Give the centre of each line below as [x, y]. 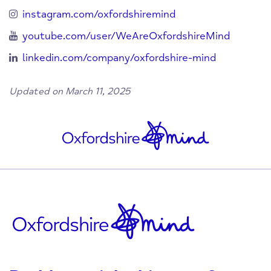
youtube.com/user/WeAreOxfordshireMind [126, 36]
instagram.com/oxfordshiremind [99, 15]
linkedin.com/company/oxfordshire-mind [119, 58]
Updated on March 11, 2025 [70, 92]
